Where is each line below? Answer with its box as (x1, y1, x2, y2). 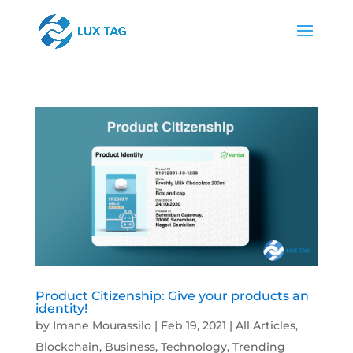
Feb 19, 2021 (160, 318, 226, 333)
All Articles (235, 318, 295, 333)
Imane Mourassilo (52, 318, 151, 333)
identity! (35, 300, 87, 316)
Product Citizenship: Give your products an (35, 288, 309, 303)
